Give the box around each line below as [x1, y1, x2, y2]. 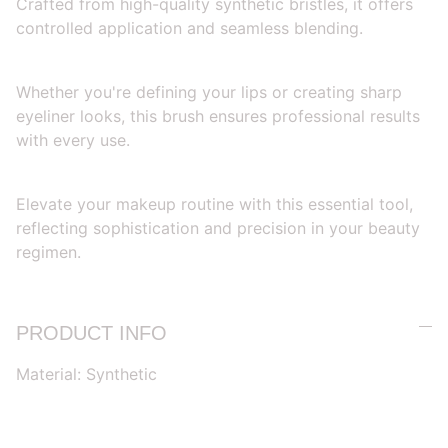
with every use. [16, 129, 130, 150]
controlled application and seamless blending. [16, 17, 363, 38]
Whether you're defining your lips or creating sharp [16, 81, 402, 102]
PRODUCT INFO [16, 321, 167, 344]
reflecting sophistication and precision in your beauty [16, 217, 420, 238]
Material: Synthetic [16, 363, 162, 384]
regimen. [16, 241, 81, 262]
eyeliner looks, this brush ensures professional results [16, 105, 420, 126]
